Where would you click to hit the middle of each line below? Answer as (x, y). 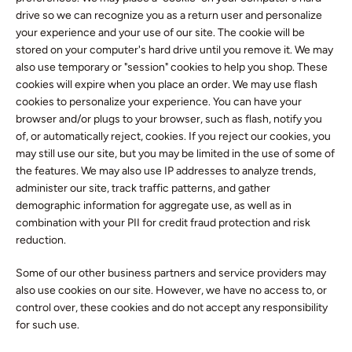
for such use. (48, 325)
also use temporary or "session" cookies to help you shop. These (172, 67)
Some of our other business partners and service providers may (171, 273)
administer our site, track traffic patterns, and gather (143, 188)
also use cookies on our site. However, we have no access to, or (171, 290)
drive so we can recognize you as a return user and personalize (169, 15)
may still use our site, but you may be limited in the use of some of (175, 154)
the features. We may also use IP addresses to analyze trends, (166, 171)
